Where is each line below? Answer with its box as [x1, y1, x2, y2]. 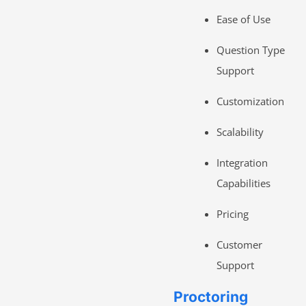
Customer [216, 237, 262, 251]
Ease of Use [216, 12, 270, 26]
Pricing [216, 206, 249, 221]
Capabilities [216, 176, 270, 190]
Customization [216, 94, 284, 108]
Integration [216, 155, 268, 169]
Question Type [216, 42, 285, 57]
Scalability [216, 124, 264, 139]
